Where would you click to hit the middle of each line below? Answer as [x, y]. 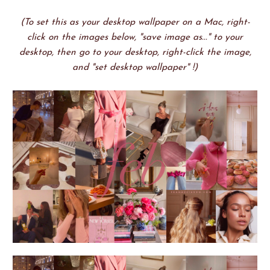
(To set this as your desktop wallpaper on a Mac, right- [135, 23]
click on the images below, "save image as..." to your [135, 38]
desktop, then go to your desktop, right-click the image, [135, 53]
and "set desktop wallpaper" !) [135, 68]
